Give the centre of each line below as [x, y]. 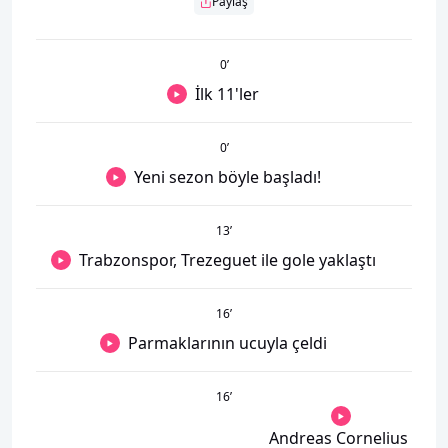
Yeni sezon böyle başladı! [227, 176]
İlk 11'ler [227, 93]
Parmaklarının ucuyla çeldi [227, 342]
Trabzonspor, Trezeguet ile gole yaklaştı [227, 259]
